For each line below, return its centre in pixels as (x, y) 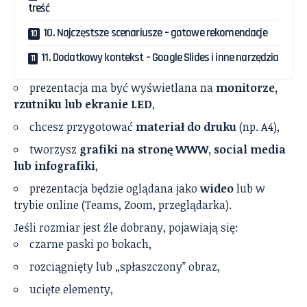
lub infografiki (54, 166)
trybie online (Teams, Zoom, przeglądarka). (123, 205)
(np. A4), (258, 127)
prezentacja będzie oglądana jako (115, 189)
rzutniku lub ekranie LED (83, 105)
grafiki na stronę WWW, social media (183, 150)
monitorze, (247, 88)
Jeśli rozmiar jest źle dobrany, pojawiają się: (126, 228)
